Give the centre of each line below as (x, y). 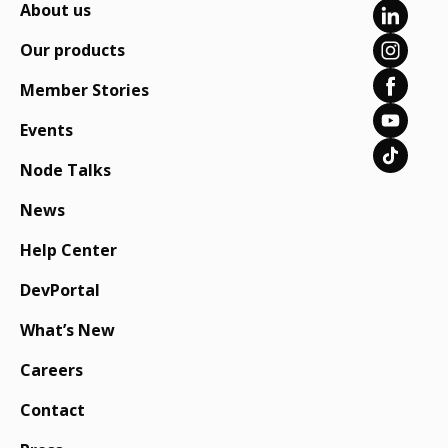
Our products (72, 50)
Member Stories (84, 90)
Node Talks (65, 170)
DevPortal (60, 290)
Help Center (68, 250)
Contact (52, 410)
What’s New (67, 330)
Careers (51, 370)
